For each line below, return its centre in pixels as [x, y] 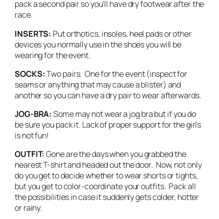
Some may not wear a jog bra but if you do [124, 114]
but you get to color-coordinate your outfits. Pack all [105, 186]
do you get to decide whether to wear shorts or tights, [106, 176]
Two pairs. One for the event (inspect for [116, 74]
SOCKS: [30, 74]
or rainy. [29, 208]
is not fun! [32, 136]
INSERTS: [33, 33]
